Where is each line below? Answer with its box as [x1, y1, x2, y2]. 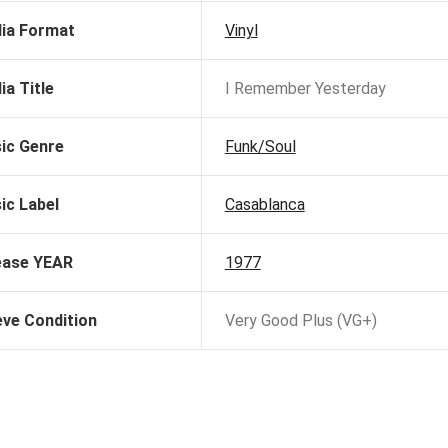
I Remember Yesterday [224, 79, 386, 99]
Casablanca [224, 195, 305, 215]
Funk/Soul [224, 137, 296, 157]
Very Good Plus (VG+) [224, 311, 377, 331]
